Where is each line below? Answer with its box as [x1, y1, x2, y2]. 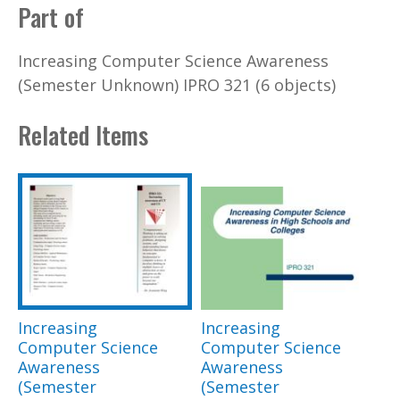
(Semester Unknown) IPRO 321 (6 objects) [18, 73, 336, 96]
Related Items [18, 117, 148, 154]
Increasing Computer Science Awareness [18, 49, 329, 71]
